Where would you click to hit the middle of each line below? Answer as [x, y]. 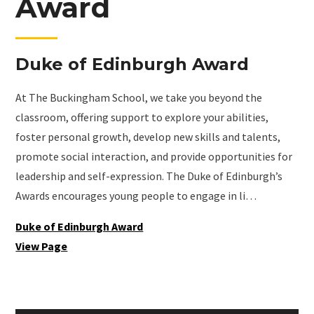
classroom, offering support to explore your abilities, [142, 117]
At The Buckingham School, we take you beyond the [139, 98]
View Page [42, 246]
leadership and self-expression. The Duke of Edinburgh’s [149, 176]
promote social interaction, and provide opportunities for [154, 157]
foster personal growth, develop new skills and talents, [148, 137]
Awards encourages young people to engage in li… [136, 196]
